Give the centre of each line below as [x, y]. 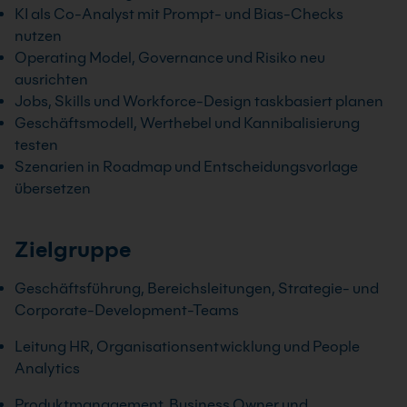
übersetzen [53, 189]
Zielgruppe [73, 249]
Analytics [47, 368]
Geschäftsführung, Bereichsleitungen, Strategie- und [197, 288]
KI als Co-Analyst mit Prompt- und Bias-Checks [179, 14]
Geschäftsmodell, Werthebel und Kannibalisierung [187, 123]
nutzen [38, 36]
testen [36, 145]
